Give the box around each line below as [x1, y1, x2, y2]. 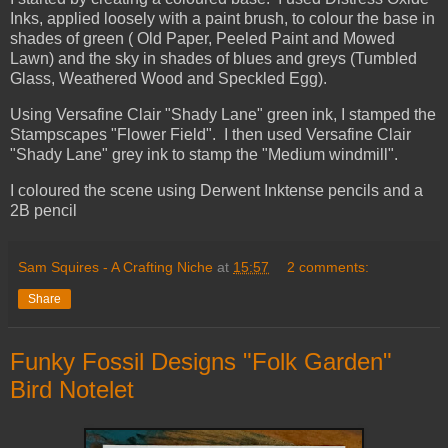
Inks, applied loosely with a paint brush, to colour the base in [10, 10, 435, 28]
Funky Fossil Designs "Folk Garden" [10, 347, 392, 375]
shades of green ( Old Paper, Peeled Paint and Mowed [10, 30, 395, 48]
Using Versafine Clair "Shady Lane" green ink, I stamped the [10, 106, 436, 124]
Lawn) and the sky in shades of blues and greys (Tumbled [10, 50, 417, 68]
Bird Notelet [10, 375, 134, 403]
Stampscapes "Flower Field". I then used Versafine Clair [10, 126, 411, 144]
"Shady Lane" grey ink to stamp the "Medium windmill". [10, 146, 398, 164]
